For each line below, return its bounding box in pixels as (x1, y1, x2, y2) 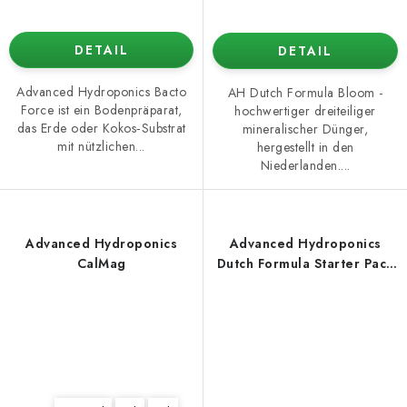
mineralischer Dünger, (242, 120, 369, 139)
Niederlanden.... (260, 156, 351, 175)
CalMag (76, 254, 126, 273)
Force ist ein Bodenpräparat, (20, 101, 183, 120)
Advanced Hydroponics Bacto (16, 83, 186, 102)
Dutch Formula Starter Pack (216, 254, 394, 273)
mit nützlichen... (57, 137, 145, 156)
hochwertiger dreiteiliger (234, 102, 376, 121)
